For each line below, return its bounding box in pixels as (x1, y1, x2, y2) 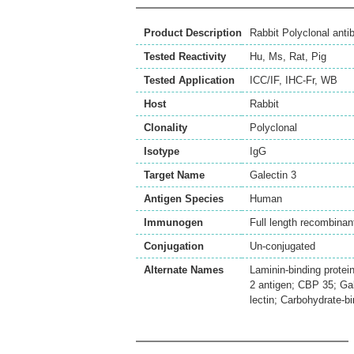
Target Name (144, 169, 205, 182)
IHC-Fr (285, 74, 314, 87)
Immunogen (144, 217, 203, 229)
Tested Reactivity (144, 51, 226, 63)
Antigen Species (144, 193, 224, 205)
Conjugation (144, 240, 204, 253)
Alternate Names (144, 264, 224, 277)
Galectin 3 (250, 169, 296, 182)
